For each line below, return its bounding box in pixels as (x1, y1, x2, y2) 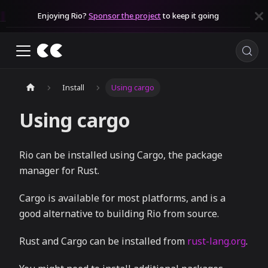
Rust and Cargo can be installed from (19, 234, 187, 248)
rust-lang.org (187, 234, 246, 248)
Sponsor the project (89, 10, 161, 21)
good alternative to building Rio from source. (19, 207, 219, 221)
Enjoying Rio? (37, 10, 89, 21)
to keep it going (161, 10, 219, 21)
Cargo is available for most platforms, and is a (19, 191, 226, 205)
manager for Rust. (19, 164, 99, 178)
